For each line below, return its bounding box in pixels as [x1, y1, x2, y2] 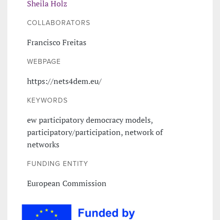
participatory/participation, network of [27, 126, 163, 137]
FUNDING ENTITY [27, 159, 88, 168]
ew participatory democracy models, [27, 114, 153, 125]
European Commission [27, 177, 107, 189]
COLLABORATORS [27, 18, 90, 27]
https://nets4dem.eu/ [27, 75, 102, 86]
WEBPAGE [27, 57, 61, 66]
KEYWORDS [27, 96, 68, 105]
